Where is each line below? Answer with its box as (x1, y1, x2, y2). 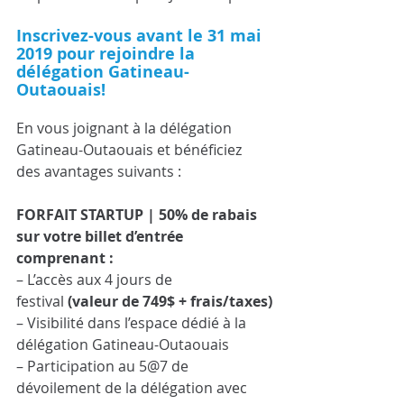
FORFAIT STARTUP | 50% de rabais (16, 205, 261, 225)
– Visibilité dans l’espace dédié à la (16, 313, 250, 333)
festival (16, 291, 68, 311)
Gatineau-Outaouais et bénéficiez (16, 140, 245, 160)
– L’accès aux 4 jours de (16, 270, 176, 289)
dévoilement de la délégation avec (16, 378, 251, 398)
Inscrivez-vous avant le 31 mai (16, 24, 266, 47)
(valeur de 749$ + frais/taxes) (68, 291, 272, 311)
